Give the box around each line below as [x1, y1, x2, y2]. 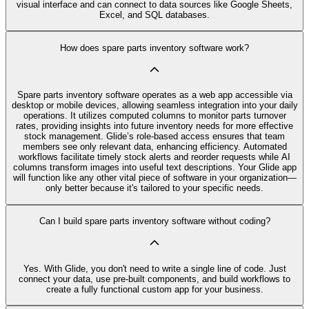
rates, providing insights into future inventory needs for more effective [16, 121, 293, 132]
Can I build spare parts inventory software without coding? [39, 215, 270, 226]
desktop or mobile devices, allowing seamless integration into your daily [11, 100, 298, 111]
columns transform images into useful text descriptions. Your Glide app [12, 162, 297, 173]
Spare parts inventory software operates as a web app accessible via [17, 90, 292, 101]
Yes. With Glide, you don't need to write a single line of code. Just [23, 263, 286, 274]
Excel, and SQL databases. [99, 9, 210, 20]
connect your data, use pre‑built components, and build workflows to [19, 273, 290, 284]
